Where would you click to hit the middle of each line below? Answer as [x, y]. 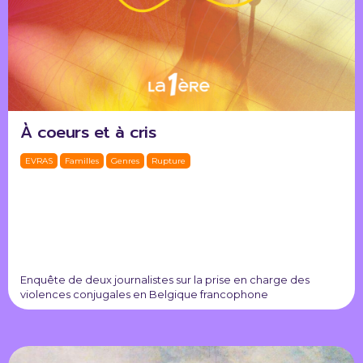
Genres [125, 161]
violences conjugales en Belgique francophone [144, 295]
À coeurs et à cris [88, 132]
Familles [82, 161]
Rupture [169, 161]
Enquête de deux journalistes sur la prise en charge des [165, 280]
